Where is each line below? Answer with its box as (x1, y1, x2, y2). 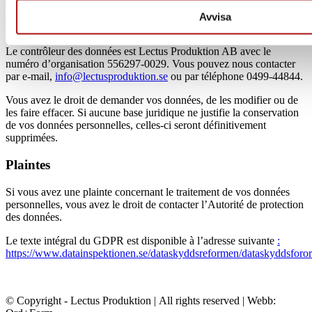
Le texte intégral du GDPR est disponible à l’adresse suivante (6, 234, 277, 247)
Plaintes (6, 157, 50, 173)
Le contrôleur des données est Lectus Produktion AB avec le (6, 45, 271, 58)
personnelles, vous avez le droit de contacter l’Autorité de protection (6, 198, 304, 210)
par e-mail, (6, 70, 55, 83)
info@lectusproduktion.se (55, 70, 168, 83)
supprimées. (6, 132, 58, 144)
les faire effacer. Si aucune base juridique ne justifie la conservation (6, 107, 299, 119)
